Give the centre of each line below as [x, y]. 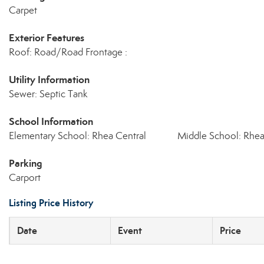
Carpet [23, 10]
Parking [26, 163]
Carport [25, 178]
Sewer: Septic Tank [48, 94]
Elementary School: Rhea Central [77, 136]
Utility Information [49, 80]
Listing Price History [51, 203]
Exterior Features [47, 38]
